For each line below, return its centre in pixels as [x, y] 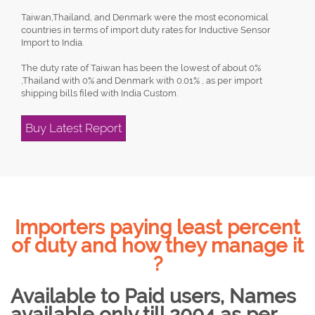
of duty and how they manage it [157, 246]
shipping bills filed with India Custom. [99, 93]
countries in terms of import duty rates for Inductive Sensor [146, 30]
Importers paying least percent [157, 227]
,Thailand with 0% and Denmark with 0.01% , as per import [142, 81]
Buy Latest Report [73, 128]
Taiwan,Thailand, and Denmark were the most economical [145, 17]
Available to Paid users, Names [153, 296]
